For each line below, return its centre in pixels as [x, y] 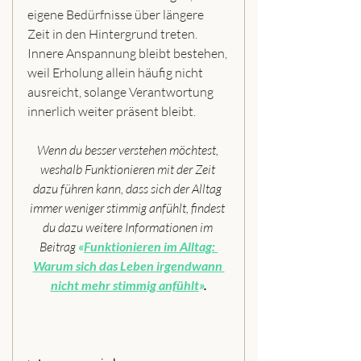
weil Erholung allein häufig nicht [116, 72]
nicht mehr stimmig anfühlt [124, 284]
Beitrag [59, 246]
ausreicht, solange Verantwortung [122, 91]
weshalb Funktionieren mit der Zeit [129, 169]
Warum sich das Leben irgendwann [129, 265]
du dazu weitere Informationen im [129, 227]
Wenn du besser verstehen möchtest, [129, 149]
